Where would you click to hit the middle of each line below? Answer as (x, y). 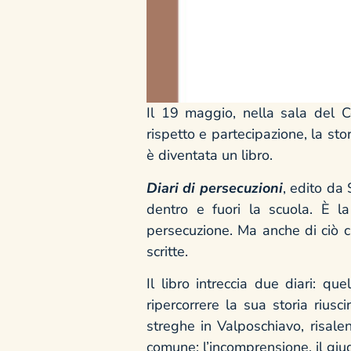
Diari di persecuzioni (215, 188)
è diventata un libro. (210, 156)
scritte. (167, 251)
